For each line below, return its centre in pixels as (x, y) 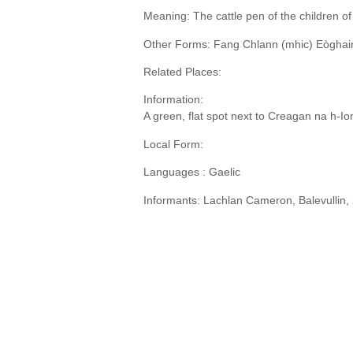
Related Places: (182, 71)
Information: (173, 100)
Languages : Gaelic (192, 172)
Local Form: (173, 144)
